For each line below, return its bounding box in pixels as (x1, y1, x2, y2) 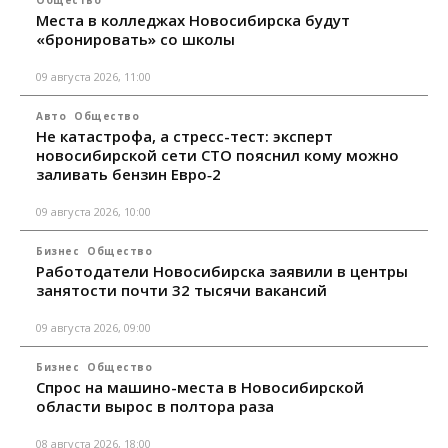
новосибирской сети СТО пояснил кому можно (36, 144, 399, 165)
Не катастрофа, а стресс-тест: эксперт (36, 125, 333, 146)
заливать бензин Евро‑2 (36, 163, 221, 184)
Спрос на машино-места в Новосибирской (36, 376, 364, 397)
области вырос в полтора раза (36, 395, 274, 416)
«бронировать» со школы (36, 28, 235, 49)
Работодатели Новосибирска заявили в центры (36, 260, 408, 281)
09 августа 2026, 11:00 (36, 68, 151, 84)
